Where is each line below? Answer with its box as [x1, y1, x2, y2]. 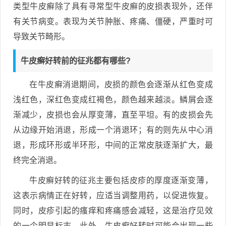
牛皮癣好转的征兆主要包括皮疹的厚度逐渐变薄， [29, 176, 213, 185]
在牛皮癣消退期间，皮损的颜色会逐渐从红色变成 [29, 80, 213, 89]
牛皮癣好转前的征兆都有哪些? [21, 56, 131, 65]
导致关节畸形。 [13, 32, 70, 41]
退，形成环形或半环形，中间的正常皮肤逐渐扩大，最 [13, 140, 213, 149]
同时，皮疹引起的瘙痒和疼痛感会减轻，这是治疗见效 [13, 206, 213, 215]
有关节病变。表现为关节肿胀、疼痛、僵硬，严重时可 [13, 17, 213, 26]
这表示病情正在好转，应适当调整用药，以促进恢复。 [13, 191, 213, 200]
